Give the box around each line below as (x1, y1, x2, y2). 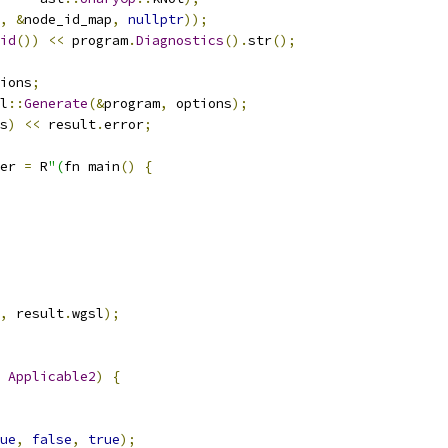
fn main (64, 158, 120, 175)
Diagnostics (136, 32, 224, 49)
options (168, 95, 232, 112)
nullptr (128, 11, 184, 28)
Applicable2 (8, 368, 96, 385)
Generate (24, 95, 88, 112)
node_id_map (24, 11, 112, 28)
